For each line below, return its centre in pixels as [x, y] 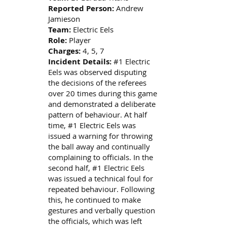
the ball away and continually [99, 147]
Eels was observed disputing [98, 72]
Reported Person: [81, 9]
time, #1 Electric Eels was [92, 125]
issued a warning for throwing [101, 136]
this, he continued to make [95, 200]
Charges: [65, 51]
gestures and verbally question [102, 211]
